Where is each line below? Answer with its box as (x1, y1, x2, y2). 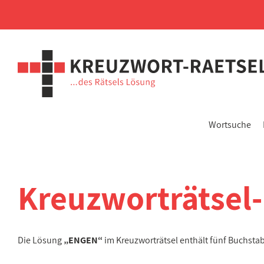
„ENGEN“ (64, 234, 103, 246)
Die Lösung (18, 234, 64, 246)
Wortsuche (209, 118, 251, 131)
